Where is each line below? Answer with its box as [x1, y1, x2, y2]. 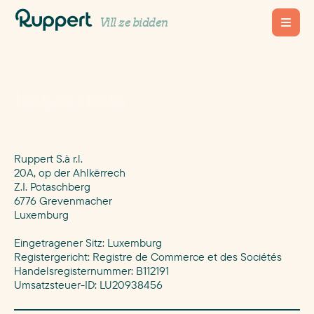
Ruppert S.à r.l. [14, 151, 83, 165]
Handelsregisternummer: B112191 [14, 264, 169, 278]
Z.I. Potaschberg [14, 179, 90, 193]
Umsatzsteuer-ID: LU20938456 [14, 278, 163, 292]
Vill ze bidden [100, 15, 168, 30]
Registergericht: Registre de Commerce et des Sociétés [14, 250, 282, 264]
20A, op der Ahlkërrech [14, 165, 125, 179]
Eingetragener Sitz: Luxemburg [14, 235, 162, 250]
